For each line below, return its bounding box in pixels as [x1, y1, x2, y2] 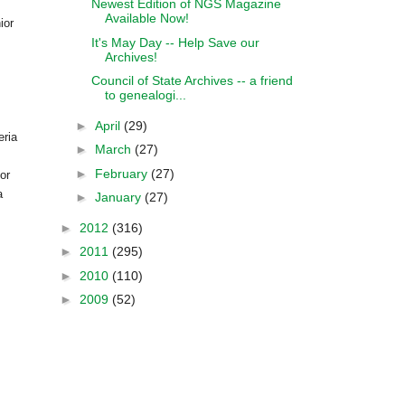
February [94, 165, 151, 181]
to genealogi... [104, 88, 186, 102]
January [94, 190, 145, 204]
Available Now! [104, 11, 189, 25]
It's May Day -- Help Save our [90, 34, 259, 50]
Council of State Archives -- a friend [90, 73, 293, 88]
